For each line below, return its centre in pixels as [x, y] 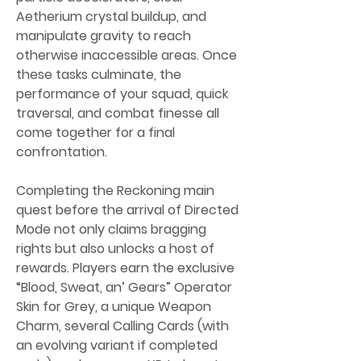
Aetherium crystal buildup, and [111, 17]
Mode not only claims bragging [111, 229]
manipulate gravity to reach [104, 36]
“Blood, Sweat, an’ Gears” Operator [124, 287]
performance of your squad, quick [122, 94]
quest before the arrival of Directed [127, 210]
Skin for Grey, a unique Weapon [114, 307]
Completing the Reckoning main [115, 191]
